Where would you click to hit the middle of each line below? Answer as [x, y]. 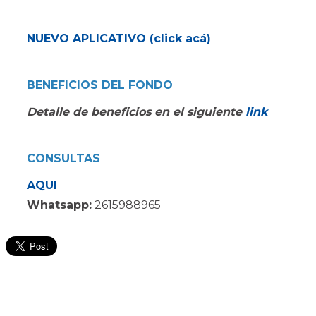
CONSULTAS [63, 158]
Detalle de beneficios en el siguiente [136, 112]
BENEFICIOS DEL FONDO [100, 85]
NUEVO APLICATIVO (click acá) [119, 38]
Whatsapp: [59, 205]
